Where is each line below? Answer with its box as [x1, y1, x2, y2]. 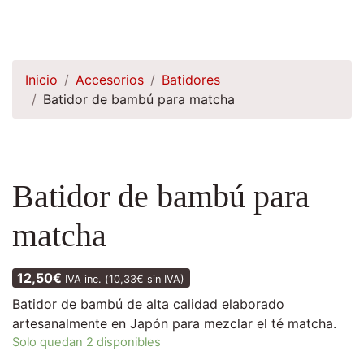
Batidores [162, 71, 220, 88]
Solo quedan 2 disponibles [12, 334, 161, 349]
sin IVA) [144, 272, 185, 285]
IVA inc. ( [65, 272, 110, 285]
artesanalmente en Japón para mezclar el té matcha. [12, 314, 336, 331]
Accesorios [76, 71, 144, 88]
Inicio [25, 71, 58, 88]
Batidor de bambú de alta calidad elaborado [12, 295, 284, 312]
